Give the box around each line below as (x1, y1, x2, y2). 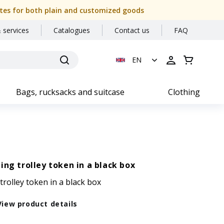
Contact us (114, 25, 149, 35)
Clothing (168, 86, 200, 97)
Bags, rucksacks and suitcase (16, 86, 124, 97)
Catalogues (53, 25, 90, 35)
